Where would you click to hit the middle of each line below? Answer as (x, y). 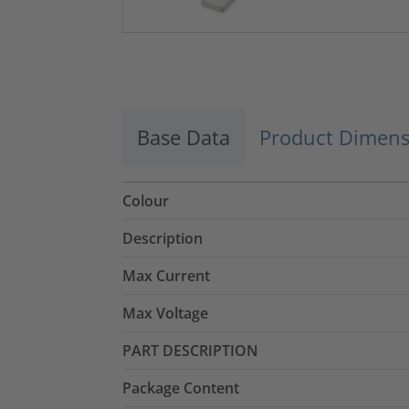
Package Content (181, 388)
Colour (146, 200)
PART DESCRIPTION (190, 350)
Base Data (184, 136)
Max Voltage (165, 313)
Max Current (166, 275)
